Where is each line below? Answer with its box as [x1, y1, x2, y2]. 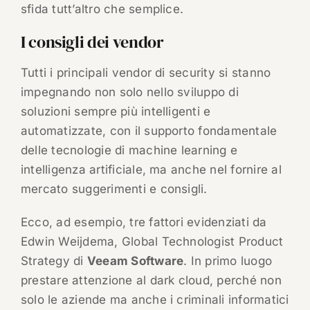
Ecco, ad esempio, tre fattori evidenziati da [20, 215, 267, 230]
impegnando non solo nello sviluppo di [20, 85, 239, 100]
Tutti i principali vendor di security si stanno [20, 66, 271, 80]
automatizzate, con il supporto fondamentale [20, 124, 277, 138]
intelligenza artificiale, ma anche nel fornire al [20, 163, 282, 177]
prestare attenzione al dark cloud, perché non [20, 273, 282, 288]
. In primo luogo [183, 254, 273, 268]
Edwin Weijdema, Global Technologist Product [20, 235, 284, 249]
